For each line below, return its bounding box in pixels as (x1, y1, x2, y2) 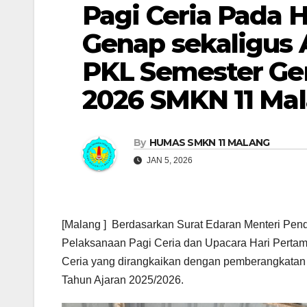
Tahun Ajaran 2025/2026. (62, 273, 184, 286)
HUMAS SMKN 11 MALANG (149, 136, 270, 149)
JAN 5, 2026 (145, 155, 193, 165)
